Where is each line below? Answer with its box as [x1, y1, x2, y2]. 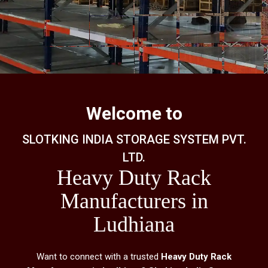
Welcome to [86, 103, 182, 124]
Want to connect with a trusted [36, 251, 161, 262]
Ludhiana [93, 212, 175, 236]
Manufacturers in [60, 189, 208, 213]
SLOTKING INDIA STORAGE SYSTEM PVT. [22, 132, 246, 147]
